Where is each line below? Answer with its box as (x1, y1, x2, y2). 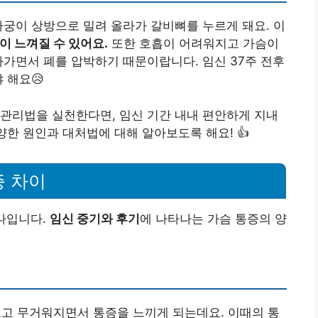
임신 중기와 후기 (50, 211, 140, 226)
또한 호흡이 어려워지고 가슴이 (108, 36, 279, 51)
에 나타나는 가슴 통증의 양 (140, 211, 287, 226)
